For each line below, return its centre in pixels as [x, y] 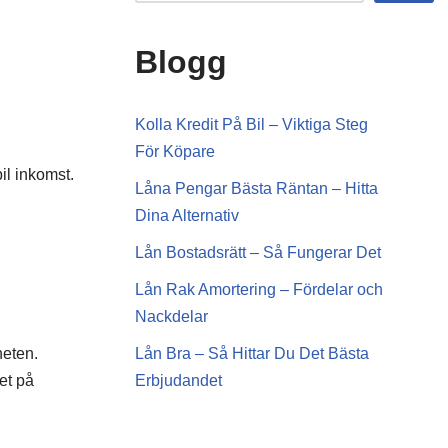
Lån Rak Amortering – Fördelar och [259, 289]
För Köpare [175, 151]
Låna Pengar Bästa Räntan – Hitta [257, 188]
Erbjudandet [179, 380]
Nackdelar [172, 316]
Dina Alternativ [187, 215]
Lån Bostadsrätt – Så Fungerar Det [258, 252]
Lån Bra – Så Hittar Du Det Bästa [252, 353]
